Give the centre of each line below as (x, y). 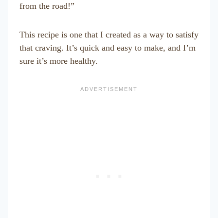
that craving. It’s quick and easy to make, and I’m (108, 48)
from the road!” (47, 6)
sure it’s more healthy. (59, 61)
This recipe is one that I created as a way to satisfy (109, 35)
